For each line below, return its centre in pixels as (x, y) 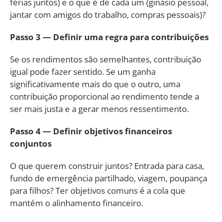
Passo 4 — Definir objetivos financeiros (91, 131)
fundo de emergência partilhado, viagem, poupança (109, 178)
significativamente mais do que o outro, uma (95, 84)
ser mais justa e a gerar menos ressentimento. (99, 109)
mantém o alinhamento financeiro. (77, 203)
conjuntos (31, 143)
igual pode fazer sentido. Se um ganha (83, 71)
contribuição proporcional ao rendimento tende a (105, 96)
